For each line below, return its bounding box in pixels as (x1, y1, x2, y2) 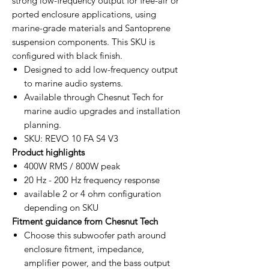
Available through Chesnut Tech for (24, 91, 163, 103)
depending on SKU (24, 201, 98, 213)
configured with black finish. (12, 49, 122, 61)
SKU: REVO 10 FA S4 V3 (24, 132, 118, 144)
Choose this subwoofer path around (24, 229, 166, 241)
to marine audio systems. (24, 77, 123, 89)
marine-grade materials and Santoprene (12, 22, 171, 34)
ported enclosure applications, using (12, 8, 156, 20)
